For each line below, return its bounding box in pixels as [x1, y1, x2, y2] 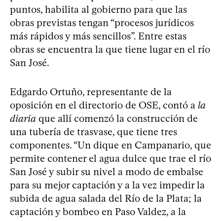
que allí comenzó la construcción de [36, 112, 198, 124]
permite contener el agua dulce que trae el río [10, 152, 211, 164]
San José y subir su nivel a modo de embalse [10, 165, 203, 178]
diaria [10, 112, 36, 124]
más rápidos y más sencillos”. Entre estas [10, 30, 186, 42]
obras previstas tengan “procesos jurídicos [10, 16, 194, 29]
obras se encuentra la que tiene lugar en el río [10, 43, 210, 55]
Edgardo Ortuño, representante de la [10, 85, 172, 98]
